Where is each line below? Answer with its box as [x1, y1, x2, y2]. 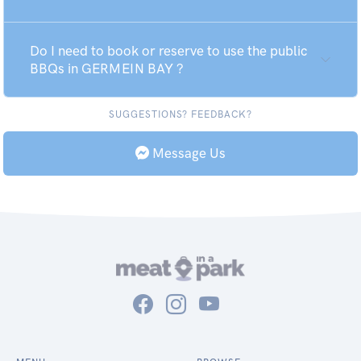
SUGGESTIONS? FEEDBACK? [108, 109, 253, 120]
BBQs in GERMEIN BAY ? [30, 60, 184, 77]
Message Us [149, 145, 226, 161]
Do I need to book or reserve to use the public [30, 43, 307, 59]
